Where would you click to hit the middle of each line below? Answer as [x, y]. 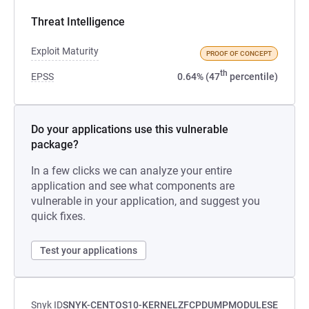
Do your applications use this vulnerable [130, 129]
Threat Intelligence [78, 22]
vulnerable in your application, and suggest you [146, 201]
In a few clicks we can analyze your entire [131, 171]
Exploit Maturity [65, 51]
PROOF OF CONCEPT [239, 53]
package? [55, 144]
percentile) [253, 77]
